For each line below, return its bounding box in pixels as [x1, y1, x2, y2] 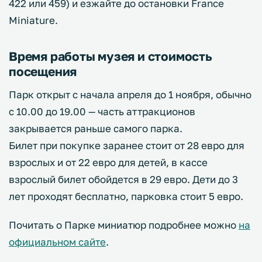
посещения [9, 64, 77, 80]
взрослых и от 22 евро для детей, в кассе [9, 156, 208, 169]
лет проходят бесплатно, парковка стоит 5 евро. [9, 190, 243, 203]
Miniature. [9, 14, 58, 27]
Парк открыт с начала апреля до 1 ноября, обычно [9, 88, 251, 101]
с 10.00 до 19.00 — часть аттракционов [9, 105, 195, 118]
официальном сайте [9, 236, 106, 249]
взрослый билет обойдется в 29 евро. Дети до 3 [9, 173, 238, 186]
